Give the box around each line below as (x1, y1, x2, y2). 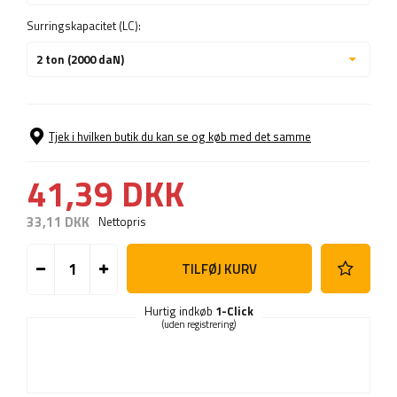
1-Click (214, 302, 253, 321)
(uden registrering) (161, 317, 236, 332)
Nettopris (98, 213, 145, 231)
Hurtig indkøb (144, 302, 215, 321)
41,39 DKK (27, 167, 184, 221)
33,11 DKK (27, 212, 90, 233)
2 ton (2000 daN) (36, 51, 124, 69)
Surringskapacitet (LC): (27, 17, 141, 35)
